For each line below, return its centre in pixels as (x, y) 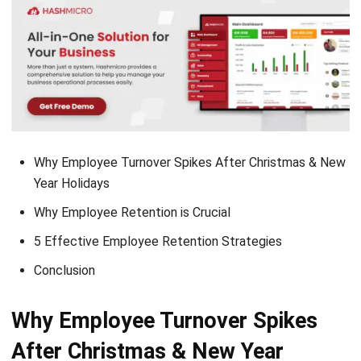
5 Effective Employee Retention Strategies (158, 194)
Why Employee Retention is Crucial (132, 165)
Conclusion (64, 223)
